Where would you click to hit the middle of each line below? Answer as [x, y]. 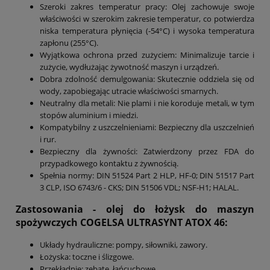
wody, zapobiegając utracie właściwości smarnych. [129, 91]
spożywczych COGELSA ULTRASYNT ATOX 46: [122, 223]
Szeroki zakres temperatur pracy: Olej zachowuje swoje [147, 7]
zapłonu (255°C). [69, 43]
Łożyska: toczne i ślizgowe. [87, 256]
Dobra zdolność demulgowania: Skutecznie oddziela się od [147, 79]
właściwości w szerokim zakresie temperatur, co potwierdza [147, 19]
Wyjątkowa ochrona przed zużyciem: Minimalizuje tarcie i [147, 55]
